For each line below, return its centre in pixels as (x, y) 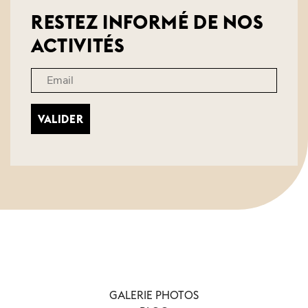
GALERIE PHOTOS (154, 295)
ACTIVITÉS (78, 45)
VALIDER (61, 119)
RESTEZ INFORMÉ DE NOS (147, 22)
